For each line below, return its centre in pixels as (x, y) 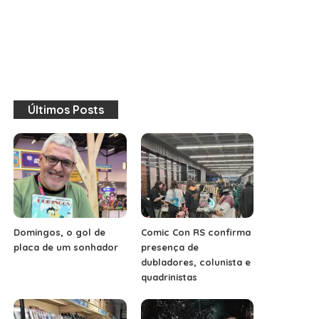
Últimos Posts (66, 110)
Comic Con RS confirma (195, 232)
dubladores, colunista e (195, 262)
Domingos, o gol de (60, 232)
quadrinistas (169, 277)
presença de (169, 247)
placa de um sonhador (66, 247)
